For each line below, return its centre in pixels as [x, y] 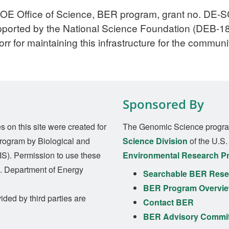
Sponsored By [163, 104]
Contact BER [168, 202]
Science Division [155, 141]
